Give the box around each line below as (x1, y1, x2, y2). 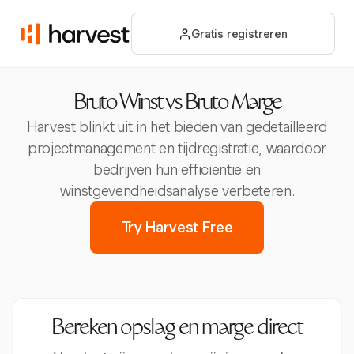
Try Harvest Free (121, 219, 233, 235)
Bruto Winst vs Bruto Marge (73, 94, 281, 115)
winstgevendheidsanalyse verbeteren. (59, 183, 295, 199)
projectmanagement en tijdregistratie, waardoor (27, 140, 327, 156)
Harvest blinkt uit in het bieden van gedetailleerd (27, 119, 327, 135)
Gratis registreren (191, 27, 288, 40)
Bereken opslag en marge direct (51, 319, 303, 340)
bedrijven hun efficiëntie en (92, 161, 262, 178)
